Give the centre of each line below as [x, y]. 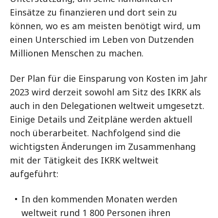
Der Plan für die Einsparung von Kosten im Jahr [109, 78]
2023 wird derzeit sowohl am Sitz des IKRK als [105, 92]
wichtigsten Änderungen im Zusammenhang [103, 146]
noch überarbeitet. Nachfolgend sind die [95, 133]
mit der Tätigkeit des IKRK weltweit [84, 160]
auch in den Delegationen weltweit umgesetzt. [107, 106]
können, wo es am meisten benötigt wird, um [105, 26]
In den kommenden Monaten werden [99, 199]
